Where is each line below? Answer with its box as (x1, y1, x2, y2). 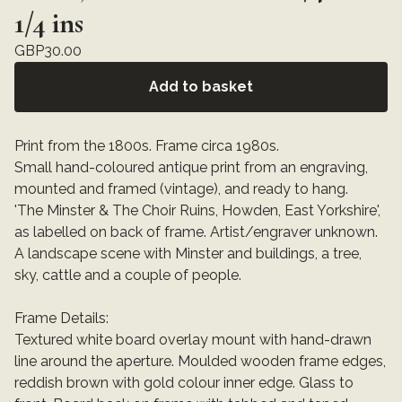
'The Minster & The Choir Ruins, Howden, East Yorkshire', (14, 202, 380, 220)
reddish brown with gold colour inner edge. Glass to (14, 374, 354, 392)
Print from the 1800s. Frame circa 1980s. (14, 137, 279, 155)
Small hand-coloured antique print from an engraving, (14, 159, 368, 177)
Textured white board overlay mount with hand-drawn (14, 331, 371, 349)
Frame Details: (14, 310, 109, 328)
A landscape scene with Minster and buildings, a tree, (14, 245, 362, 263)
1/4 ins (14, 5, 83, 41)
